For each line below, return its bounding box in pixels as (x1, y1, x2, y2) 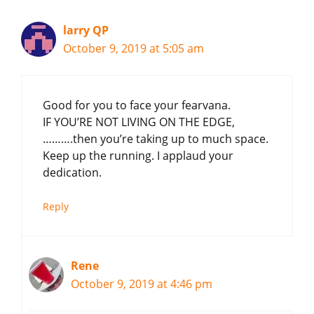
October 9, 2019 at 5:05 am (63, 40, 204, 56)
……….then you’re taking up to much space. (43, 130, 268, 146)
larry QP (63, 22, 109, 38)
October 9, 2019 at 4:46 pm (71, 275, 212, 292)
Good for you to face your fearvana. (43, 97, 231, 113)
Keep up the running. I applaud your (43, 147, 233, 163)
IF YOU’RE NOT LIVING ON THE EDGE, (43, 114, 235, 130)
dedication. (43, 164, 102, 180)
